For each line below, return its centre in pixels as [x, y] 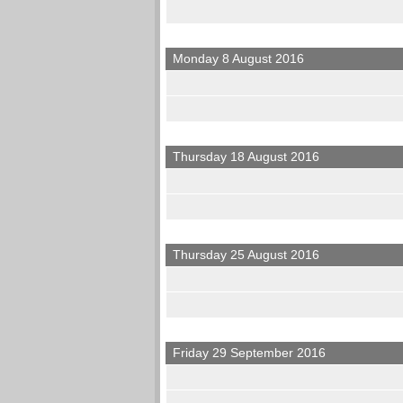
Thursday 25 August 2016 [246, 255]
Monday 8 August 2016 [239, 59]
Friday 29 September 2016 [250, 353]
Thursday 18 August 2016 [246, 157]
